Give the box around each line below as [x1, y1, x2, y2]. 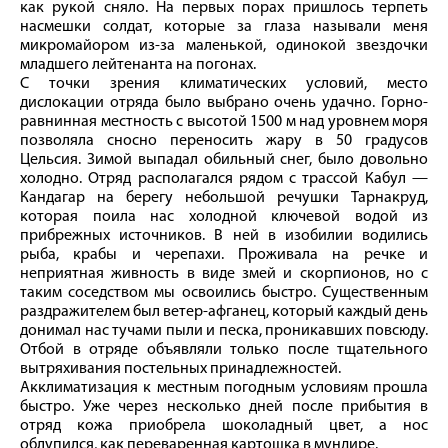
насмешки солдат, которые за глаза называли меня [20, 18, 428, 35]
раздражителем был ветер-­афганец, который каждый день [20, 303, 428, 320]
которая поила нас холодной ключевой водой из [20, 208, 428, 225]
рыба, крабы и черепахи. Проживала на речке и [20, 246, 428, 263]
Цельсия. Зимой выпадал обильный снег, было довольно [20, 151, 428, 168]
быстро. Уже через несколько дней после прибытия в [20, 398, 428, 415]
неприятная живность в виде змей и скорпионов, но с [20, 265, 428, 282]
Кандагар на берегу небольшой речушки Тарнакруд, [20, 189, 428, 206]
